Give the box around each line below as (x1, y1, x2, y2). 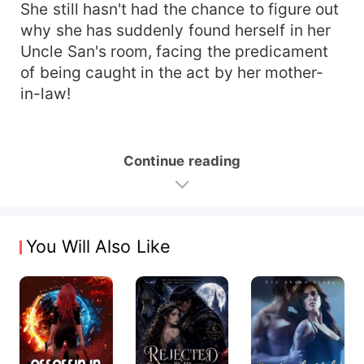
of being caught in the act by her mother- (20, 62, 324, 82)
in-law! (20, 83, 71, 103)
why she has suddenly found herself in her (20, 19, 331, 40)
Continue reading (123, 152, 240, 169)
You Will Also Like (26, 235, 171, 257)
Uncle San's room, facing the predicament (20, 41, 329, 61)
